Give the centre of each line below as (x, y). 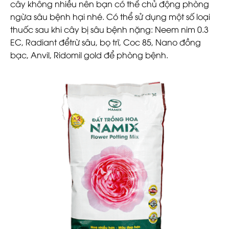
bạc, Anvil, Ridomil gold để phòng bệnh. (89, 54)
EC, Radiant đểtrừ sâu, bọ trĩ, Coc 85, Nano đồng (106, 42)
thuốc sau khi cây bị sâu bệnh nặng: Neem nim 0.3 (109, 29)
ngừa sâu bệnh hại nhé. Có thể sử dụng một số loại (110, 16)
